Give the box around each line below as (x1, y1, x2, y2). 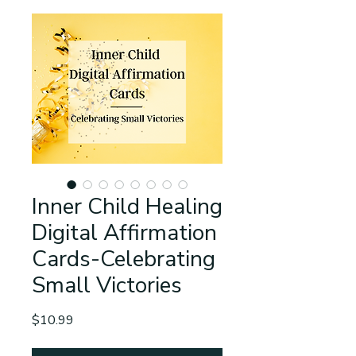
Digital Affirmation (32, 217, 217, 248)
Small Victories (32, 269, 182, 300)
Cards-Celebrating (32, 243, 215, 274)
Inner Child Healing (32, 191, 222, 222)
